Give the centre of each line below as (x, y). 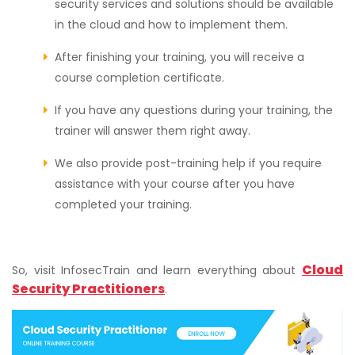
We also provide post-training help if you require (188, 164)
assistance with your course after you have (175, 184)
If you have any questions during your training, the (194, 111)
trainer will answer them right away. (153, 131)
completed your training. (123, 205)
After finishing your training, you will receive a (179, 57)
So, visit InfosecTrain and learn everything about (157, 271)
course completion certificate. (139, 78)
